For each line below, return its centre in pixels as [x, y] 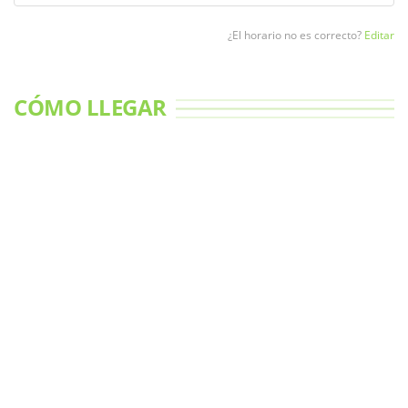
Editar [379, 35]
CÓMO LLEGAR [90, 107]
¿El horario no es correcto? [296, 35]
